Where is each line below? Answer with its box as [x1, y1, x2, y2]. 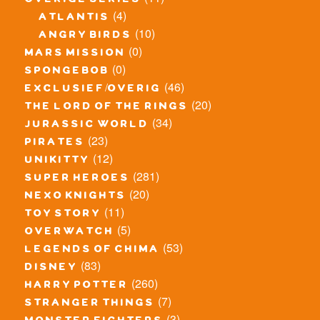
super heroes [25, 171, 130, 186]
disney [25, 261, 78, 276]
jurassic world [25, 118, 149, 133]
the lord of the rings [25, 100, 189, 115]
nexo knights [25, 189, 126, 204]
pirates [25, 136, 85, 151]
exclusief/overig [25, 82, 161, 97]
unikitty [25, 154, 90, 169]
